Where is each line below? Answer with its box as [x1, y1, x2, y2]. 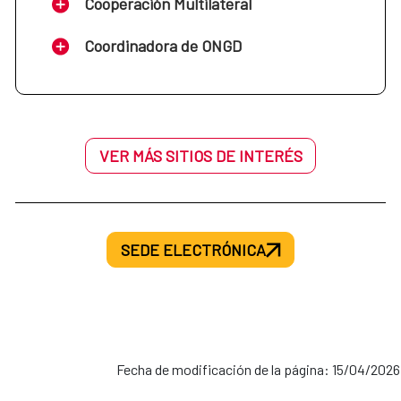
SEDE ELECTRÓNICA [120, 240, 266, 260]
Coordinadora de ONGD [84, 36, 242, 56]
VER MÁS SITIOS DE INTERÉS [98, 146, 303, 166]
